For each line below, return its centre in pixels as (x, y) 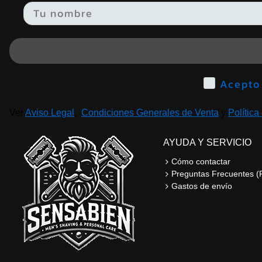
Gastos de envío (201, 186)
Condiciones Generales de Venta (150, 112)
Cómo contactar (201, 161)
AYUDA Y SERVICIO (207, 142)
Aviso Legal (50, 112)
